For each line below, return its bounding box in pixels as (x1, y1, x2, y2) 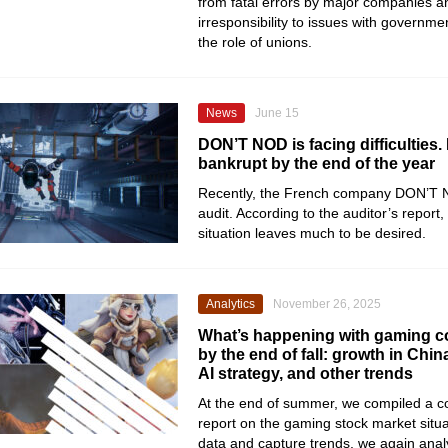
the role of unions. (198, 34, 312, 50)
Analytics (206, 297, 255, 311)
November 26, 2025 (273, 297, 381, 311)
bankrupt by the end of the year (198, 155, 435, 172)
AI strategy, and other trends (198, 365, 413, 382)
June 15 (255, 106, 299, 120)
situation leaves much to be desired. (198, 225, 426, 241)
